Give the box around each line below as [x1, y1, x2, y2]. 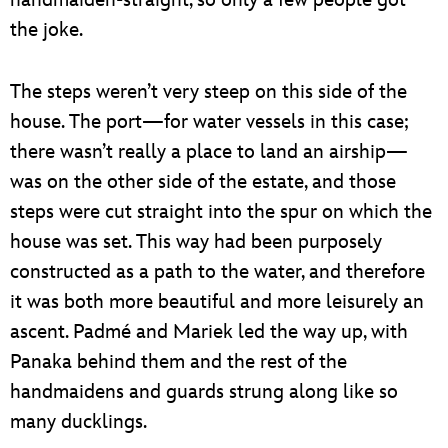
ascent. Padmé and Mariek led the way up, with [10, 319, 408, 344]
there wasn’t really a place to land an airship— [10, 139, 408, 164]
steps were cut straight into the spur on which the [10, 199, 432, 224]
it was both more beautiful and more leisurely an [10, 289, 424, 314]
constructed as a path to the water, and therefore [10, 259, 425, 284]
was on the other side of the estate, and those [10, 169, 396, 194]
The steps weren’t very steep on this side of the [10, 79, 407, 104]
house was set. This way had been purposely [10, 229, 382, 254]
